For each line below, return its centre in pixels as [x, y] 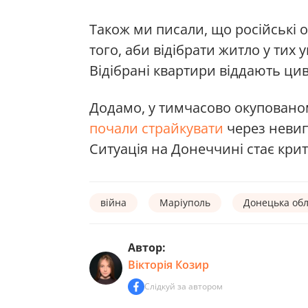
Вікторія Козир [168, 265]
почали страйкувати [156, 129]
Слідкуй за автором [184, 287]
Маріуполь [185, 203]
